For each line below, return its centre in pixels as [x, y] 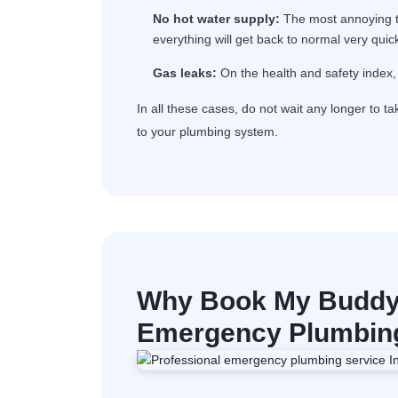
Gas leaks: [185, 73]
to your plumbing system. [207, 131]
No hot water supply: [216, 19]
